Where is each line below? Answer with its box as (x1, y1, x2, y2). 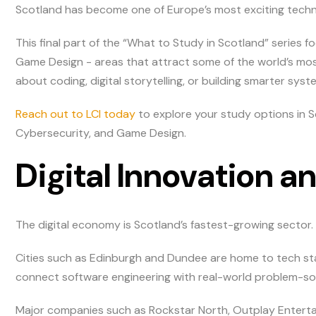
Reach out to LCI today (16, 107, 136, 122)
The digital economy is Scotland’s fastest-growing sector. (16, 217, 314, 232)
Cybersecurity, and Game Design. (16, 126, 187, 141)
